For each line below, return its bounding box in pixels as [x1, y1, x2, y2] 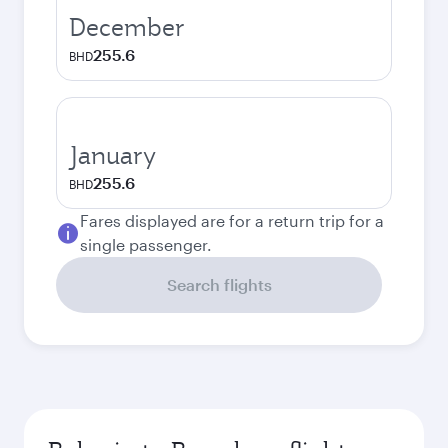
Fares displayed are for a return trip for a [80, 211, 384, 230]
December [69, 11, 185, 43]
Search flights [166, 275, 272, 294]
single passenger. [80, 235, 212, 254]
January [69, 139, 156, 171]
